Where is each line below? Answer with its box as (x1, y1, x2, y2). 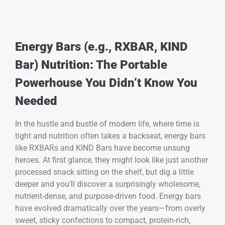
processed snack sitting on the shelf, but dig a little (15, 167, 194, 177)
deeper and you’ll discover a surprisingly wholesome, (15, 179, 200, 189)
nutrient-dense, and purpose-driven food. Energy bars (15, 191, 201, 201)
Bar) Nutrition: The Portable (15, 58, 167, 72)
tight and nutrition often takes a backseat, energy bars (15, 131, 205, 141)
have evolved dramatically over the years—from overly (15, 203, 205, 213)
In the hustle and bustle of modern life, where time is (15, 119, 199, 129)
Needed (15, 94, 57, 108)
